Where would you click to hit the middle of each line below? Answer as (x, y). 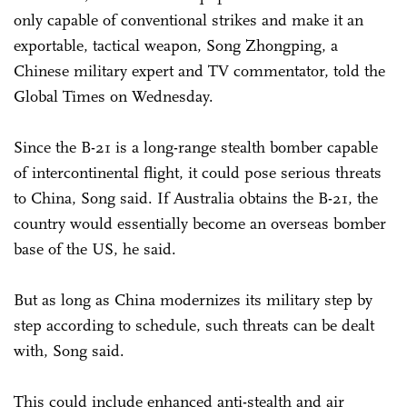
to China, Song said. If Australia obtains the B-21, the (196, 198)
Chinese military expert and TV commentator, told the (199, 70)
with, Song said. (69, 350)
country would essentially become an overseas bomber (200, 223)
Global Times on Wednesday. (114, 96)
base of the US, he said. (95, 248)
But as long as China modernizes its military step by (193, 299)
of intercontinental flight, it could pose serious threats (198, 172)
